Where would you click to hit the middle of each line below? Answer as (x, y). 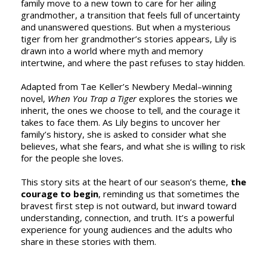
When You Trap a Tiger (92, 98)
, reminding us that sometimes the (169, 194)
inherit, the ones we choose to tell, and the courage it (131, 110)
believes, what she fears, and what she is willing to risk (133, 146)
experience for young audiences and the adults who (127, 229)
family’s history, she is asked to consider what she (124, 134)
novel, (34, 98)
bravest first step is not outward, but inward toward (129, 206)
